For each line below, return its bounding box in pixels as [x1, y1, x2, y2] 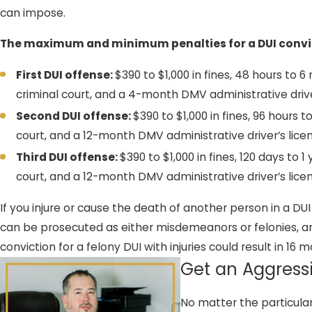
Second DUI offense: [16, 109, 134, 124]
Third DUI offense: [16, 150, 120, 165]
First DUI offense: [16, 68, 116, 83]
